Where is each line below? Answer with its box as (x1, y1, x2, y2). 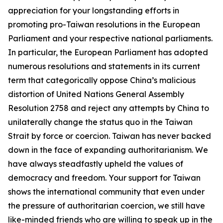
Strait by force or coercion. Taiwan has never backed (8, 131, 211, 141)
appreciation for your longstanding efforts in (8, 5, 179, 15)
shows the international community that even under (8, 187, 205, 197)
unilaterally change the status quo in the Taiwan (8, 117, 193, 127)
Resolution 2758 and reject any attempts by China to (8, 103, 209, 113)
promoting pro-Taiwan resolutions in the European (8, 19, 200, 29)
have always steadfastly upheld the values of (8, 159, 183, 169)
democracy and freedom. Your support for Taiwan (8, 173, 201, 183)
